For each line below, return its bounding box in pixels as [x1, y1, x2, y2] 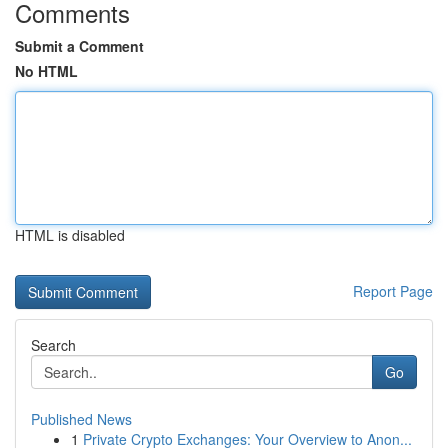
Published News [31, 409, 132, 429]
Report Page [353, 281, 433, 301]
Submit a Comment [15, 36, 144, 56]
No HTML [15, 61, 78, 81]
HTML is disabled [15, 225, 125, 245]
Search [31, 335, 76, 355]
